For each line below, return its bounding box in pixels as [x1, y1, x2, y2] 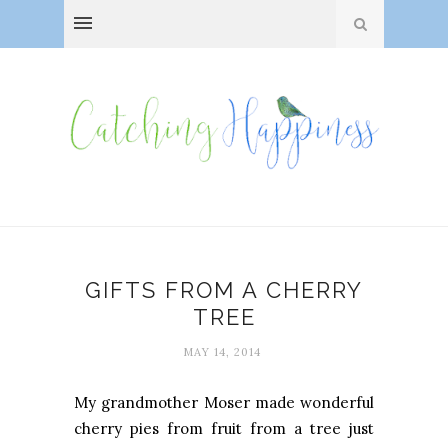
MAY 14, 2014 [182, 345, 261, 360]
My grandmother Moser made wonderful [74, 393, 374, 413]
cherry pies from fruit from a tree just [74, 419, 374, 439]
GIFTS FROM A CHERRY [85, 277, 363, 304]
